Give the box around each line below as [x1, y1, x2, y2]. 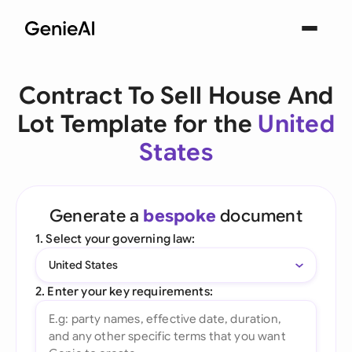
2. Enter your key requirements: [35, 284, 213, 299]
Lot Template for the [16, 109, 258, 139]
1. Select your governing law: [35, 231, 196, 246]
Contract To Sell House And [18, 81, 334, 111]
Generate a [49, 205, 144, 226]
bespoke [143, 205, 216, 226]
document [215, 205, 302, 226]
